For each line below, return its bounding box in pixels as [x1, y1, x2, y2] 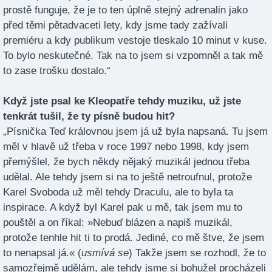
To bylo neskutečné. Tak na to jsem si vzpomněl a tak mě [3, 50, 263, 62]
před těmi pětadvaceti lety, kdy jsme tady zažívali [3, 19, 228, 32]
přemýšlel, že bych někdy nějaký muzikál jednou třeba [3, 156, 250, 168]
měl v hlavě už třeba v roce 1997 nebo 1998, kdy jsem [3, 141, 249, 153]
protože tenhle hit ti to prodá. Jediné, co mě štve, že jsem [3, 232, 264, 244]
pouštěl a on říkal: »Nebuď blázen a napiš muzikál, [3, 217, 233, 229]
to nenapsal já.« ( [3, 247, 81, 259]
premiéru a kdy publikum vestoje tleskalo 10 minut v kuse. [3, 35, 267, 47]
